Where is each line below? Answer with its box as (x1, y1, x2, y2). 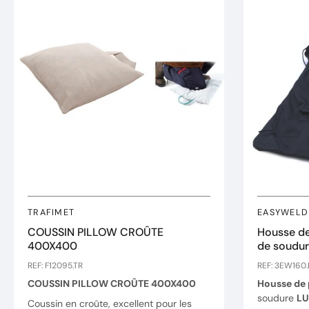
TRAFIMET (28, 207, 75, 218)
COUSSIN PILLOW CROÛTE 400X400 (28, 277, 196, 290)
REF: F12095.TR (28, 260, 83, 271)
